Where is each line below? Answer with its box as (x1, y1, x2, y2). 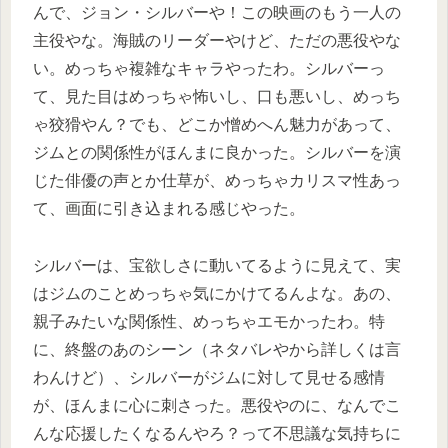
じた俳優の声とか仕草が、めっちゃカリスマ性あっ (33, 172, 401, 190)
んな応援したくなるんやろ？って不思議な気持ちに (33, 425, 401, 443)
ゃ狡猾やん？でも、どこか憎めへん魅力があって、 (33, 116, 401, 134)
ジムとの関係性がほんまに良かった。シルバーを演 (33, 144, 401, 162)
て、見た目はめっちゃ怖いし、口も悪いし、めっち (33, 88, 401, 106)
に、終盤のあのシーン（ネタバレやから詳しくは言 (33, 341, 401, 359)
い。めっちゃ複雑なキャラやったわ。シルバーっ (33, 60, 385, 78)
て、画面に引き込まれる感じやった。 (33, 200, 305, 218)
